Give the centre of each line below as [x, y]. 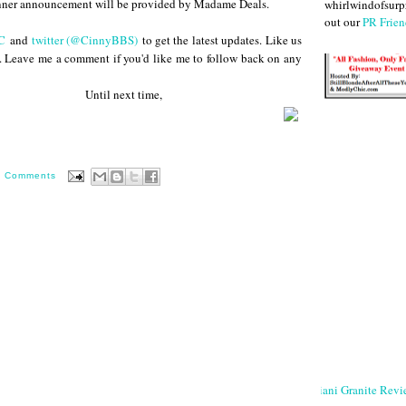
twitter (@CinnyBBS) [85, 39]
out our [343, 21]
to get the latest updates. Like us [220, 39]
